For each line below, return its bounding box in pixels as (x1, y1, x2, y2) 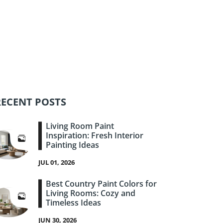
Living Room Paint (46, 120, 114, 132)
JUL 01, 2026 (38, 158, 75, 167)
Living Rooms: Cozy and (46, 188, 135, 199)
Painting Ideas (46, 139, 99, 151)
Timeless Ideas (46, 197, 101, 209)
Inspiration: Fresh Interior (46, 130, 143, 141)
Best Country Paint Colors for (46, 178, 157, 190)
